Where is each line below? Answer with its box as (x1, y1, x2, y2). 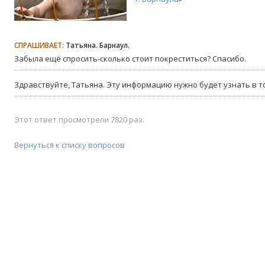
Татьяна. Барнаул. (64, 40, 130, 51)
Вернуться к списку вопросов (14, 140, 125, 151)
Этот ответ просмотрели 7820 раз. (14, 114, 144, 125)
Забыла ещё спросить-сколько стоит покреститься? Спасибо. (14, 53, 246, 64)
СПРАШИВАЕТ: (14, 40, 64, 51)
